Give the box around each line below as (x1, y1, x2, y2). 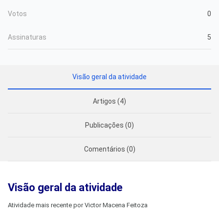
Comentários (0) (84, 145, 135, 153)
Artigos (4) (93, 97, 126, 105)
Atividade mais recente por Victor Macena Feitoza (8, 201, 148, 209)
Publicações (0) (85, 121, 134, 129)
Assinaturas (8, 33, 46, 41)
